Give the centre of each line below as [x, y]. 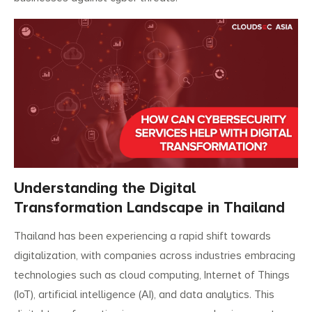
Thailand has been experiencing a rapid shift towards [142, 236]
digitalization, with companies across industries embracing [155, 256]
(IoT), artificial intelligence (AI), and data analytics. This [144, 295]
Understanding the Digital [105, 189]
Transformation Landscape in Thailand [149, 208]
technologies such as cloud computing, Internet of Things [152, 275]
